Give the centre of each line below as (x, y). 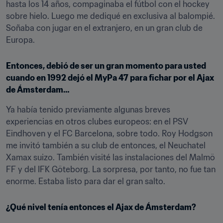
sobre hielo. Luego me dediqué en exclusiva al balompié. (111, 16)
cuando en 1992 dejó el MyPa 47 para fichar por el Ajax (110, 78)
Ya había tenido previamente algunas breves (88, 110)
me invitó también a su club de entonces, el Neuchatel (106, 145)
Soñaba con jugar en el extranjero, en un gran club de (104, 28)
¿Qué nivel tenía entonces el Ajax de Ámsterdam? (101, 207)
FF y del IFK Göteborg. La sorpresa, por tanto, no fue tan (111, 169)
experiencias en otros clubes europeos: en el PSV (97, 121)
